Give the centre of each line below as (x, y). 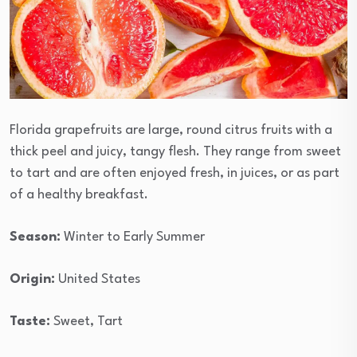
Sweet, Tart (86, 322)
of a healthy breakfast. (79, 195)
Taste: (30, 322)
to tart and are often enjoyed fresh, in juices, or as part (175, 174)
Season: (35, 237)
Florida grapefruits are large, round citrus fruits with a (171, 131)
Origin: (32, 280)
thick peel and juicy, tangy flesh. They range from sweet (175, 152)
